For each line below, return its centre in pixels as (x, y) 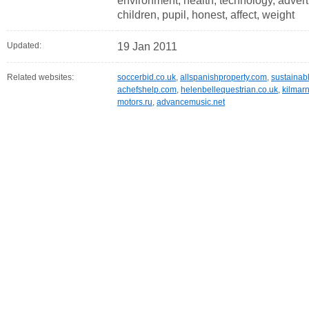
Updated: (24, 46)
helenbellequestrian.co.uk (229, 90)
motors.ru (135, 102)
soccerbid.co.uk (147, 77)
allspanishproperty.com (223, 77)
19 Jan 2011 (147, 47)
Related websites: (40, 77)
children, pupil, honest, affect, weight (206, 15)
